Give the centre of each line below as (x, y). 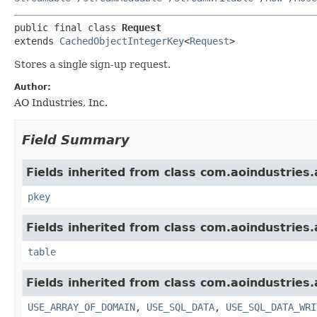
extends (37, 41)
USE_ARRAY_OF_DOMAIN (81, 307)
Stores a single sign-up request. (92, 64)
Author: (33, 87)
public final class (68, 27)
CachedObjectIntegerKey (122, 41)
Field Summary (76, 139)
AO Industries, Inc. (61, 102)
